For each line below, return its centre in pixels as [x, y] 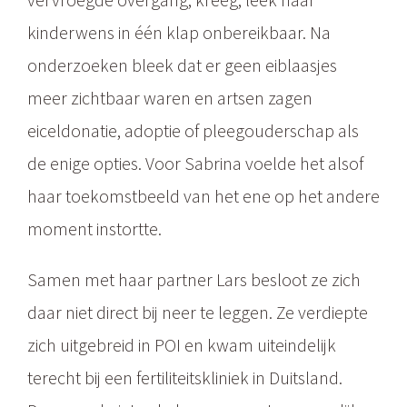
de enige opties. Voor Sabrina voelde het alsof [195, 163]
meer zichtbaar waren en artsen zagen [170, 98]
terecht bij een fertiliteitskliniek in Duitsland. [185, 377]
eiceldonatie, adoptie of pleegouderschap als [193, 130]
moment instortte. [94, 228]
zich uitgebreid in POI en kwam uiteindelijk [182, 345]
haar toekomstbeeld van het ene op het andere [203, 196]
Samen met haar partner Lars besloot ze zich [194, 279]
